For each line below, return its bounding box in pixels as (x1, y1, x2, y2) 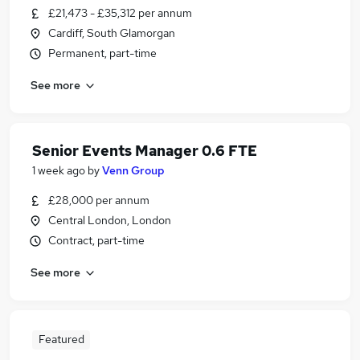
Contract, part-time (48, 233, 145, 247)
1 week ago (32, 163, 85, 178)
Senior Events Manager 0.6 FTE (32, 141, 257, 160)
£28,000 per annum (48, 193, 149, 207)
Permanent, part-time (48, 46, 157, 60)
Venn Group (102, 163, 165, 178)
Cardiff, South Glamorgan (48, 26, 175, 40)
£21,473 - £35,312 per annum (48, 6, 192, 20)
